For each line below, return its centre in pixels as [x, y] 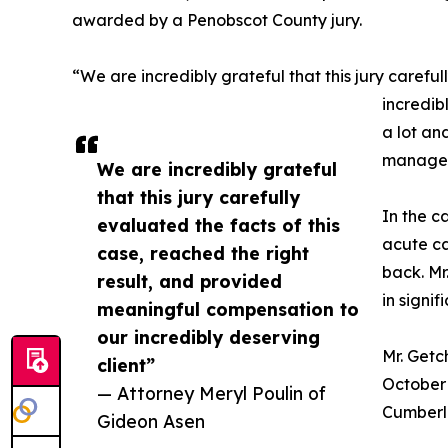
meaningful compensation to [228, 309]
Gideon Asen [151, 421]
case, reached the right [203, 253]
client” [126, 365]
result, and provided [189, 281]
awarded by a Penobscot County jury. [217, 20]
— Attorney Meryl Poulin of [211, 393]
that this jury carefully [198, 197]
